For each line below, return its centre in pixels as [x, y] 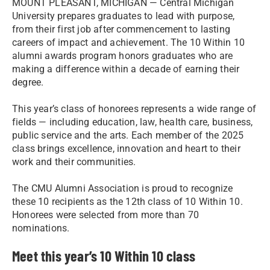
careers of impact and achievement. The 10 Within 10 [129, 42]
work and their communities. [74, 162]
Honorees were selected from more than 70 [105, 215]
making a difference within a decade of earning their [126, 69]
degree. [28, 82]
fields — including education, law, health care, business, [133, 122]
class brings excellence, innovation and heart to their [126, 149]
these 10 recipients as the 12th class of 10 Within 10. [127, 202]
